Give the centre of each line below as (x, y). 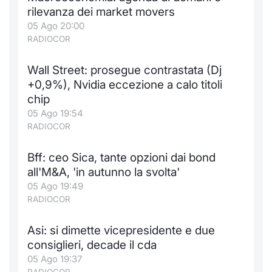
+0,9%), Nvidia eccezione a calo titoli (125, 85)
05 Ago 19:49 (55, 186)
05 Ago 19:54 (55, 113)
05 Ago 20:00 (56, 26)
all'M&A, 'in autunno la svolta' (104, 172)
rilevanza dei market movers (101, 12)
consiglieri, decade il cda (92, 245)
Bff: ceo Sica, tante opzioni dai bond (121, 158)
